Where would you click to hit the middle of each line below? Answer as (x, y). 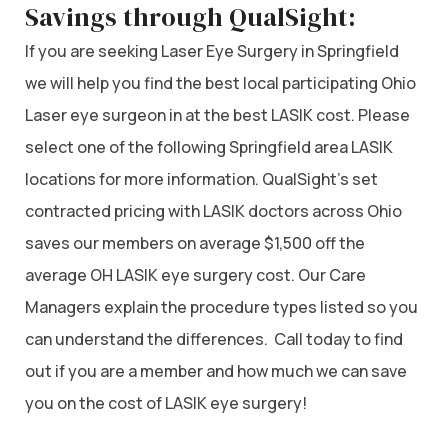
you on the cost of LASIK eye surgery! (166, 402)
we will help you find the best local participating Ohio (220, 82)
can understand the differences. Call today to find (214, 338)
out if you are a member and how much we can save (216, 370)
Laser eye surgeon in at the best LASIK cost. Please (217, 114)
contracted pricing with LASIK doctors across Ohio (213, 210)
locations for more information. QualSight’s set (201, 178)
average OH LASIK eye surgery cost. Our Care (195, 274)
